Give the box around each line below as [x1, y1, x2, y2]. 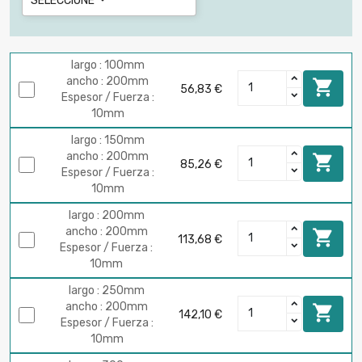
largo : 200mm [68, 208, 145, 223]
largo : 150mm [70, 133, 145, 148]
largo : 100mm [70, 58, 145, 73]
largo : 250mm [69, 284, 145, 298]
